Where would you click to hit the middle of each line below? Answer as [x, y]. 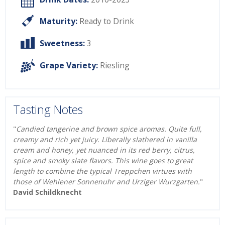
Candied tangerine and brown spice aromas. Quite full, [109, 129]
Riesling [115, 66]
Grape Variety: [69, 66]
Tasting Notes [48, 109]
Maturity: [59, 21]
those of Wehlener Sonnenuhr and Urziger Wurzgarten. [106, 182]
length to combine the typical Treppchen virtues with [102, 171]
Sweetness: [62, 43]
